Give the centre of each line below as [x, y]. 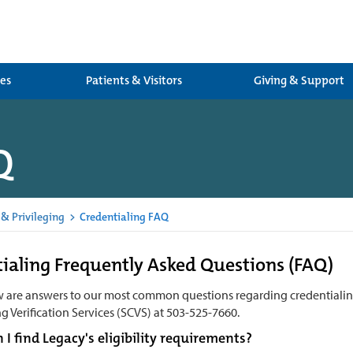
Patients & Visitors [134, 80]
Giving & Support [299, 80]
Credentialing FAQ [123, 217]
